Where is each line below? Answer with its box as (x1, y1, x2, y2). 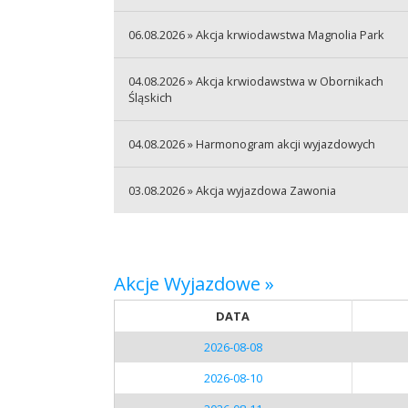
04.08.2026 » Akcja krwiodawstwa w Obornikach (127, 72, 383, 89)
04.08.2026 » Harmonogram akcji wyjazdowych (127, 135, 375, 152)
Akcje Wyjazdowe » (113, 270, 274, 296)
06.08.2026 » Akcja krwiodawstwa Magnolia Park (127, 25, 384, 43)
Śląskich (127, 88, 172, 106)
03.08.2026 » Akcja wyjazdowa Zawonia (127, 181, 336, 199)
